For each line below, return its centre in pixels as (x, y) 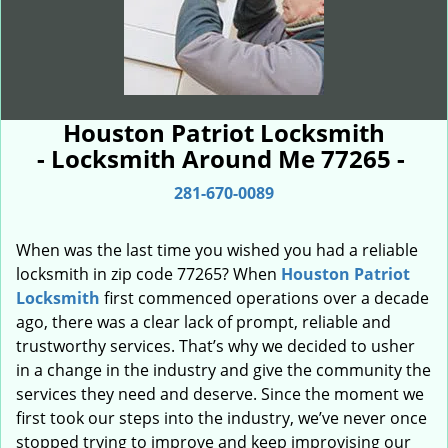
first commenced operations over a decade (264, 298)
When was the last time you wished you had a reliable (217, 250)
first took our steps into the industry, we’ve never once (221, 418)
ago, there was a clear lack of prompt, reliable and (203, 322)
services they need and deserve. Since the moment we (220, 394)
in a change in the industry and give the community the (223, 370)
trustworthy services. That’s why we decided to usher (215, 346)
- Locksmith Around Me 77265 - (224, 158)
